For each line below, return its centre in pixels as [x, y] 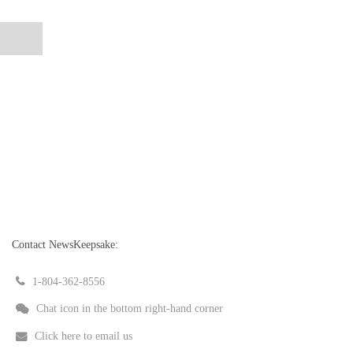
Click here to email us [84, 336]
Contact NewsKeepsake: [65, 244]
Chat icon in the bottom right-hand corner [130, 309]
